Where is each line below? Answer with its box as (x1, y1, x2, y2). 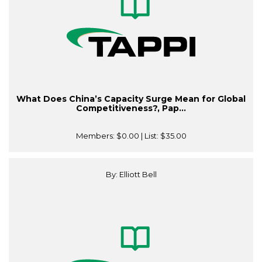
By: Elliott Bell (105, 170, 157, 180)
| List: (139, 131, 160, 141)
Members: (75, 131, 116, 141)
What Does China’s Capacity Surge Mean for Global (16, 94, 246, 105)
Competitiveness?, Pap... (76, 103, 186, 114)
